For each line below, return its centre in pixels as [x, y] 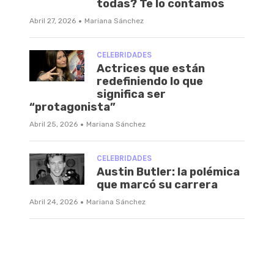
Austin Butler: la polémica [168, 172]
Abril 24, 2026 [54, 202]
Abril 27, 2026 [53, 21]
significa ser [131, 94]
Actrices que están [151, 69]
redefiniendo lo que [150, 82]
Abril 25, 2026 [54, 124]
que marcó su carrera [157, 185]
